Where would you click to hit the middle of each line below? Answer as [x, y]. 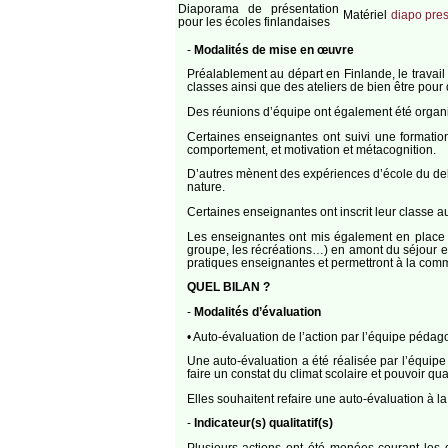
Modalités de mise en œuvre [273, 49]
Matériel [364, 14]
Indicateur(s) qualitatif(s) [263, 423]
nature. [205, 187]
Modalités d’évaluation [257, 311]
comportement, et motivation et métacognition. [311, 149]
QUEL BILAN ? [228, 287]
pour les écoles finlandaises [253, 21]
